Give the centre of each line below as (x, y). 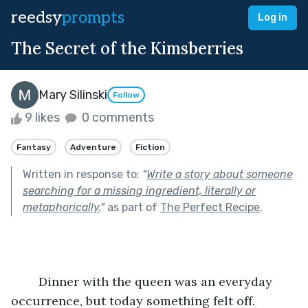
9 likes (42, 118)
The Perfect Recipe (210, 207)
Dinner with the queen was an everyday (25, 281)
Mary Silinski (73, 95)
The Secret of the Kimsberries (127, 48)
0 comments (117, 118)
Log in (273, 18)
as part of (132, 207)
